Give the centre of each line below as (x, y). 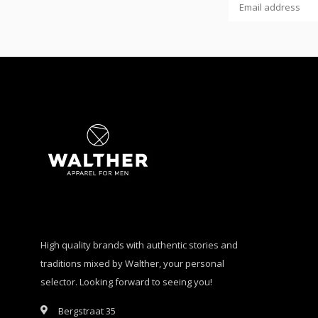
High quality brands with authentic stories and (139, 245)
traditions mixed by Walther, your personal (132, 264)
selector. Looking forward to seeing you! (126, 282)
